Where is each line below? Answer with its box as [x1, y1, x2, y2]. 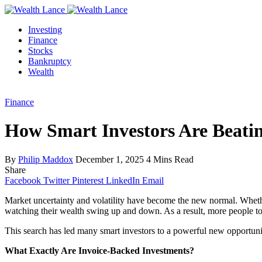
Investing [28, 25, 62, 35]
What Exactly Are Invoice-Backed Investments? [5, 245, 194, 256]
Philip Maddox [18, 154, 73, 164]
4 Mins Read [146, 154, 194, 164]
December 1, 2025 [75, 154, 144, 164]
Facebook [5, 175, 41, 185]
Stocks [28, 46, 53, 56]
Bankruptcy [28, 56, 71, 66]
